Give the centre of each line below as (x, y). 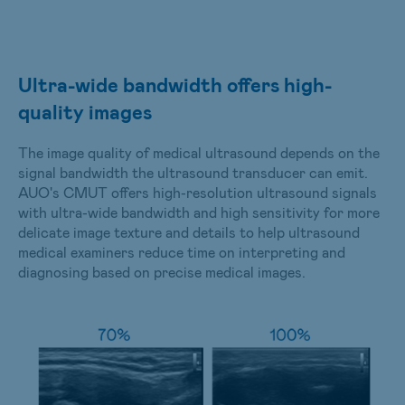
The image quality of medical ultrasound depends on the (199, 152)
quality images (85, 111)
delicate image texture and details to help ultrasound (189, 231)
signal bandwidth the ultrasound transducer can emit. (193, 172)
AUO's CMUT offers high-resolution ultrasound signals (198, 192)
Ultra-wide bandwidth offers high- (175, 84)
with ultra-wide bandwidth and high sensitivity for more (199, 212)
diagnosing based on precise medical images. (162, 271)
